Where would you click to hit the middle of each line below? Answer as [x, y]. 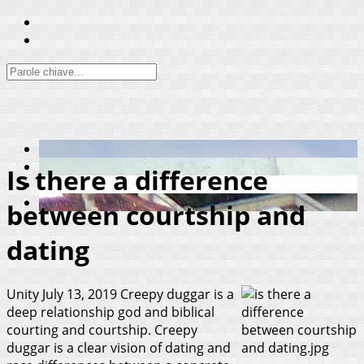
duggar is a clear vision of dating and [119, 347]
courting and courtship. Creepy [102, 329]
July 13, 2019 [80, 294]
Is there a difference [137, 180]
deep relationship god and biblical [110, 312]
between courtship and [156, 215]
